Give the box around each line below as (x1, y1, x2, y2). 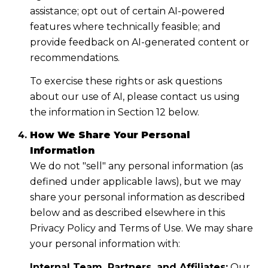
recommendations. (29, 52, 120, 64)
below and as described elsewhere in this (29, 207, 225, 219)
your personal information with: (29, 238, 180, 250)
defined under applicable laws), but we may (29, 176, 241, 188)
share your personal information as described (29, 191, 245, 203)
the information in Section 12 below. (29, 106, 199, 118)
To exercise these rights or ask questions (29, 75, 222, 87)
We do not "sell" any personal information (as (29, 160, 243, 172)
